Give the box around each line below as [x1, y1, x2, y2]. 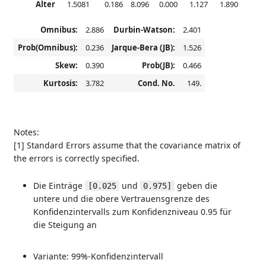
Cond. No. [137, 78, 175, 88]
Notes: [14, 126, 39, 138]
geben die [175, 180, 217, 191]
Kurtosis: [43, 78, 78, 88]
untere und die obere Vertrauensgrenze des [33, 193, 210, 204]
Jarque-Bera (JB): [111, 42, 175, 53]
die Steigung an [33, 219, 97, 230]
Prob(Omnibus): [17, 42, 78, 53]
